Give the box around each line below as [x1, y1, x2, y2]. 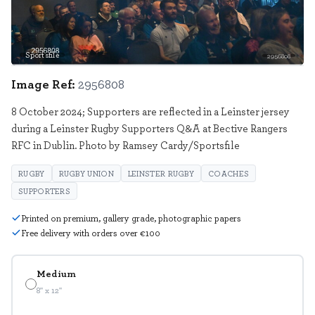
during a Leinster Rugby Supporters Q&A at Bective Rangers [11, 120, 288, 135]
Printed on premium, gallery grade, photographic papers [21, 211, 241, 224]
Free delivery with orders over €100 [21, 226, 160, 239]
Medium [36, 266, 76, 281]
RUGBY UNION [58, 167, 114, 179]
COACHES [208, 167, 250, 179]
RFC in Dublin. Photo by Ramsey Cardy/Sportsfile [11, 137, 240, 152]
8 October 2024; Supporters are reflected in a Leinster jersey [11, 103, 290, 118]
